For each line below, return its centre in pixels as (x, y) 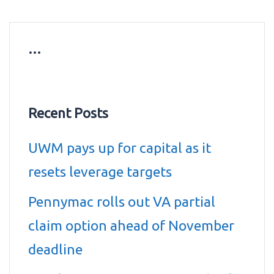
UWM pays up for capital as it (120, 148)
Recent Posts (68, 113)
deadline (55, 249)
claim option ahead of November (131, 225)
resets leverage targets (100, 172)
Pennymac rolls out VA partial (122, 202)
